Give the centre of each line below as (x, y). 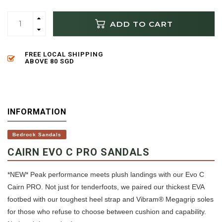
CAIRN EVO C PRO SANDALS (79, 152)
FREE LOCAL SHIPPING (64, 55)
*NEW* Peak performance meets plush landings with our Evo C (106, 175)
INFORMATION (37, 112)
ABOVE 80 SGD (50, 61)
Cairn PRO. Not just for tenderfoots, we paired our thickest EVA (106, 187)
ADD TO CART (140, 24)
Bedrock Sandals (37, 135)
